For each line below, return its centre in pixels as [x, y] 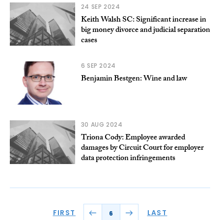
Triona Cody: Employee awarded [133, 138]
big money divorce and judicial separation [145, 31]
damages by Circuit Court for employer [142, 149]
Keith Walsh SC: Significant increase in [143, 21]
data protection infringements [128, 159]
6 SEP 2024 [98, 66]
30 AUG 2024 [102, 125]
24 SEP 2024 [100, 7]
